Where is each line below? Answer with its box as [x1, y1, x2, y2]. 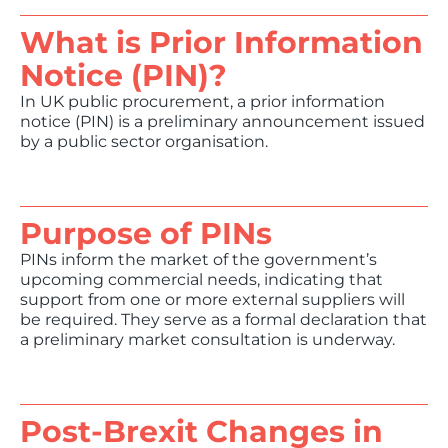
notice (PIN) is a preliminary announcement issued [20, 112, 425, 131]
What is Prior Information [20, 24, 423, 61]
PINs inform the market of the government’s [20, 250, 377, 269]
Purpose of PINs [20, 215, 272, 252]
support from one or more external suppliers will [20, 290, 405, 309]
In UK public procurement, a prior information [20, 92, 385, 111]
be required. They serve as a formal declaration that [20, 310, 427, 329]
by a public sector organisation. [20, 132, 272, 151]
